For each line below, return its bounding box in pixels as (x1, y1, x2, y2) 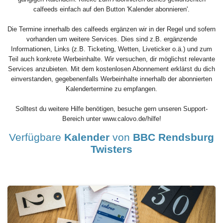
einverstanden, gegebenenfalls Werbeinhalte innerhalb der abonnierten (11, 75, 212, 83)
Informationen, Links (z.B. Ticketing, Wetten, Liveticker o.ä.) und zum (11, 45, 212, 53)
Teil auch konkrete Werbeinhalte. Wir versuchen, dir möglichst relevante (8, 55, 215, 63)
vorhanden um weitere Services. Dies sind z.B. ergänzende (26, 35, 197, 43)
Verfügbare (9, 131, 64, 143)
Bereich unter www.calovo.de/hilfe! (62, 115, 161, 123)
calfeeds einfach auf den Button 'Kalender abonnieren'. (33, 5, 190, 13)
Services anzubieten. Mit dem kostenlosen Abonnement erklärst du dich (8, 65, 215, 73)
